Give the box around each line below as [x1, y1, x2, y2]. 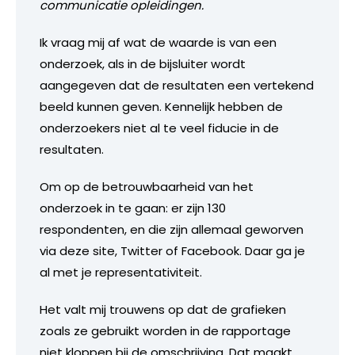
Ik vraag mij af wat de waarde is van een [40, 34, 277, 52]
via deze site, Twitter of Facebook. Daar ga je [40, 242, 305, 260]
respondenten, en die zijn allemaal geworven [40, 221, 303, 239]
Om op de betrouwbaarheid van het [40, 178, 254, 196]
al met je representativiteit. [40, 264, 202, 281]
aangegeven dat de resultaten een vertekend [40, 77, 314, 94]
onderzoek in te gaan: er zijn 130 [40, 200, 226, 217]
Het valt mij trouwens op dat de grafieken [40, 301, 286, 319]
